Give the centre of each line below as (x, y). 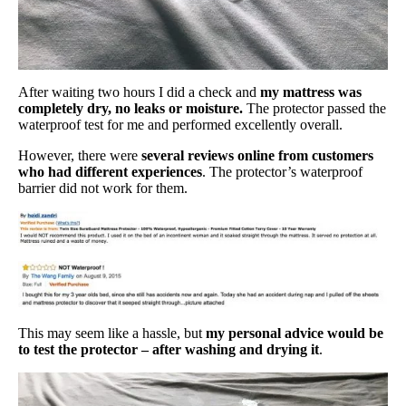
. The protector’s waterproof (282, 172)
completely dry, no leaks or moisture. (130, 109)
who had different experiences (110, 172)
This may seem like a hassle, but (112, 333)
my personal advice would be (295, 333)
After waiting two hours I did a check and (139, 92)
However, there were (80, 156)
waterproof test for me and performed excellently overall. (180, 125)
